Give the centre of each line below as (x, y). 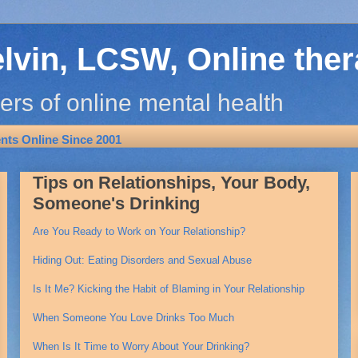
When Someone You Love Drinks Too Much (133, 318)
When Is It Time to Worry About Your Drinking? (141, 346)
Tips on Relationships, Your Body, (171, 183)
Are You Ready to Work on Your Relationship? (139, 231)
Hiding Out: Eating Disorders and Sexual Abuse (142, 260)
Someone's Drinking (116, 203)
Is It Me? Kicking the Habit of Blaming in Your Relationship (169, 289)
